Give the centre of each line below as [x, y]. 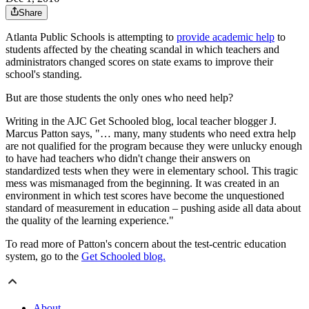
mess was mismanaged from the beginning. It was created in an [142, 183]
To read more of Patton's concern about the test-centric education [146, 244]
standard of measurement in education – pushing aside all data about [153, 208]
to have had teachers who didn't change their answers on [128, 159]
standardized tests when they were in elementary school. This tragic [152, 171]
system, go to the [43, 257]
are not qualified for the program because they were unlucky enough [154, 146]
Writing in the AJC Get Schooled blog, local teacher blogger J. [141, 121]
